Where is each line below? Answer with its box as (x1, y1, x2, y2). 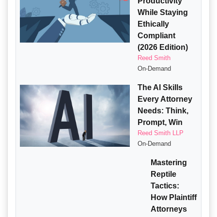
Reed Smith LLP (138, 129, 184, 137)
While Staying (138, 8, 188, 17)
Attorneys (151, 205, 187, 214)
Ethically (138, 20, 170, 29)
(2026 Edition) (138, 43, 188, 52)
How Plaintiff (151, 193, 197, 202)
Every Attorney (138, 95, 193, 104)
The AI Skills (138, 83, 183, 92)
